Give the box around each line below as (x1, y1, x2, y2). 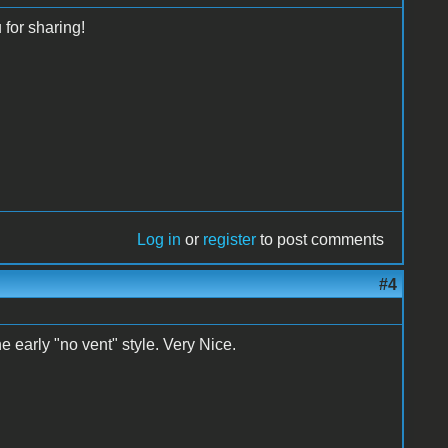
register (203, 230, 257, 248)
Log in (137, 230, 182, 248)
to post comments (256, 230, 385, 248)
